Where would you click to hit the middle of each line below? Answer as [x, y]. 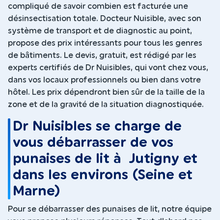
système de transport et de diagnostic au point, [100, 31]
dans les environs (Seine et [103, 175]
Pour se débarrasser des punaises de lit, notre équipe [110, 209]
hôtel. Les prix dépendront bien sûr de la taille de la [106, 92]
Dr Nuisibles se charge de [97, 126]
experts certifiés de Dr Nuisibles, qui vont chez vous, [108, 68]
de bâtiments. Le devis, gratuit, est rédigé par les [102, 55]
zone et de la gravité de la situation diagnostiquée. [106, 104]
